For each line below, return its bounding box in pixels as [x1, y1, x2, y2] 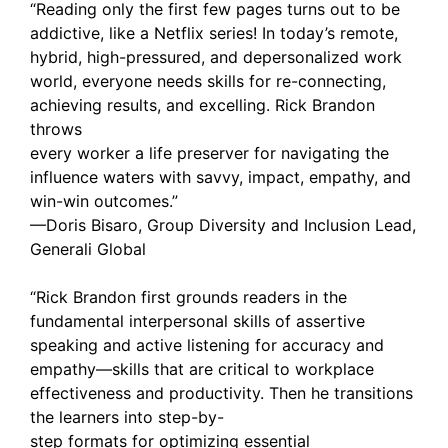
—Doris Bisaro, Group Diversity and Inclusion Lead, [30, 215, 416, 235]
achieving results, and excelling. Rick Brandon [30, 95, 375, 115]
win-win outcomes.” [30, 191, 178, 211]
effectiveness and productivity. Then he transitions [30, 383, 413, 403]
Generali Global [30, 239, 146, 259]
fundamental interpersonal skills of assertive [30, 311, 365, 331]
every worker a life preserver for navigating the [30, 143, 389, 163]
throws [30, 119, 82, 139]
